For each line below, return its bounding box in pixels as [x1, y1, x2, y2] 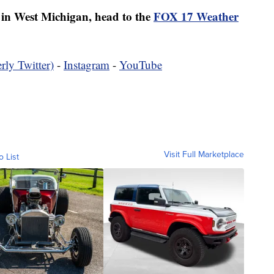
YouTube [119, 57, 162, 73]
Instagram [64, 57, 109, 73]
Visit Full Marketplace [164, 148, 244, 161]
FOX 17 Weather [154, 8, 239, 25]
